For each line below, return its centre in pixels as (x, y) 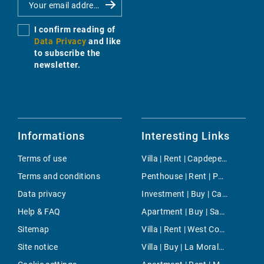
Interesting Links (186, 136)
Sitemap (34, 230)
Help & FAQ (39, 212)
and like (105, 42)
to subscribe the (68, 53)
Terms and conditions (59, 176)
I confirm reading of (75, 30)
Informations (51, 136)
